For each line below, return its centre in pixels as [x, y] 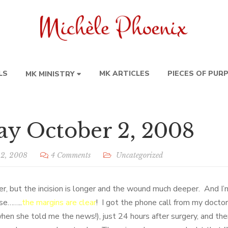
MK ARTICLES [124, 74]
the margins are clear [59, 203]
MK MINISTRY [50, 74]
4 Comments [71, 155]
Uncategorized [139, 155]
